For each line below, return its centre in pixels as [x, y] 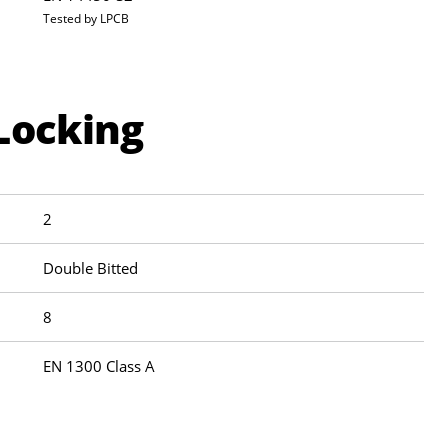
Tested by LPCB [86, 18]
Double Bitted [91, 268]
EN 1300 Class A [99, 366]
